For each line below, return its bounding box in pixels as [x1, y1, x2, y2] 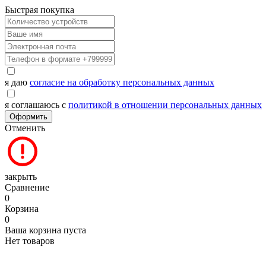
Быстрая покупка [5, 5, 74, 15]
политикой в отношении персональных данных [68, 100, 262, 110]
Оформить [9, 112, 47, 121]
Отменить [5, 123, 45, 133]
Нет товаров [5, 236, 55, 246]
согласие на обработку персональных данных [30, 77, 214, 87]
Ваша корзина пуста [5, 225, 86, 235]
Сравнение [5, 182, 49, 192]
